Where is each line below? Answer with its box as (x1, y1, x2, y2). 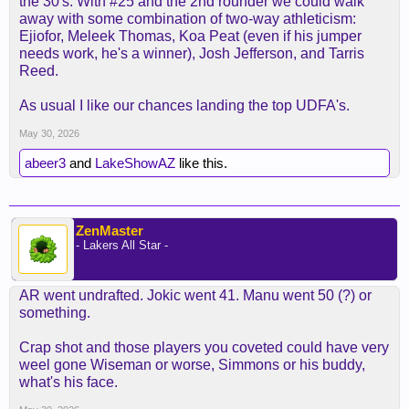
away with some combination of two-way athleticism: (19, 11, 356, 26)
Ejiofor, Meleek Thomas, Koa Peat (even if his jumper (19, 28, 362, 44)
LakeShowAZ (95, 155, 175, 171)
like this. (175, 155, 227, 171)
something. (19, 305, 90, 320)
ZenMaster (76, 223, 143, 238)
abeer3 (25, 155, 66, 171)
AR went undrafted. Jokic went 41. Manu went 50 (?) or (19, 288, 372, 303)
